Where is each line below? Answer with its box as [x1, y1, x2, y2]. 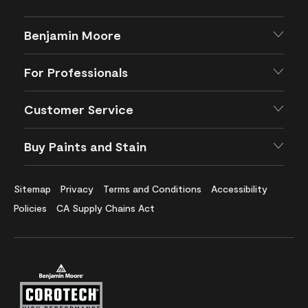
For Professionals [24, 65, 128, 80]
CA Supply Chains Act [56, 202, 155, 214]
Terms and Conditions [103, 183, 201, 195]
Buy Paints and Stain [24, 139, 146, 155]
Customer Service [24, 102, 133, 118]
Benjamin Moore [24, 27, 121, 43]
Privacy [60, 183, 93, 195]
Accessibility [211, 183, 267, 195]
